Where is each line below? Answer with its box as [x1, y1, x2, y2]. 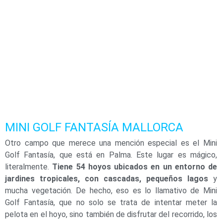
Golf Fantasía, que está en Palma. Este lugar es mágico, [5, 150, 217, 160]
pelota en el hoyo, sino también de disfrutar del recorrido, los [5, 210, 217, 220]
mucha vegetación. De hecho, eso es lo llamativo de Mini [5, 186, 217, 196]
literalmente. [5, 162, 53, 172]
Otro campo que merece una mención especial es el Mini [5, 138, 217, 148]
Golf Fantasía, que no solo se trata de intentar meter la [5, 198, 217, 208]
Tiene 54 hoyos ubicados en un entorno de [52, 162, 217, 172]
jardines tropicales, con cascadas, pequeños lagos [5, 174, 208, 184]
